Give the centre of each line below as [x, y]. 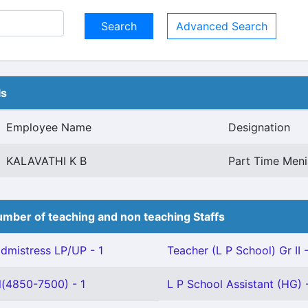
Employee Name [49, 127]
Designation [259, 127]
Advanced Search [222, 26]
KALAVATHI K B [46, 161]
